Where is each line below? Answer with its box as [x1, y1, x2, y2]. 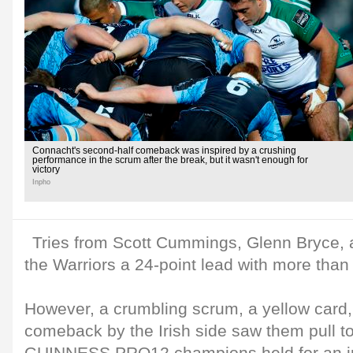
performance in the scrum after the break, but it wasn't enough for [32, 155, 308, 165]
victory [32, 165, 60, 174]
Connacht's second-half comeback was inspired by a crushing [32, 146, 296, 155]
